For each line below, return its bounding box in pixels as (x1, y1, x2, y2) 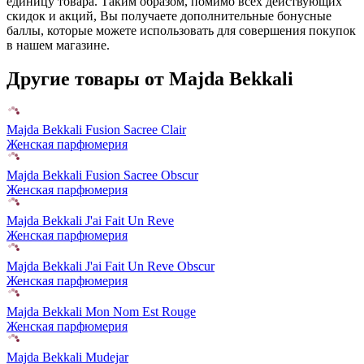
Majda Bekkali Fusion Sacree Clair (6, 123, 186, 137)
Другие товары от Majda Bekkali (6, 68, 293, 90)
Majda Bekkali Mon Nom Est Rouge (6, 305, 196, 319)
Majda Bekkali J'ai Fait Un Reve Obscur (6, 259, 214, 274)
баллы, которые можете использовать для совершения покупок (6, 23, 356, 37)
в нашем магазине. (6, 37, 110, 52)
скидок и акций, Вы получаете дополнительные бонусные (6, 8, 331, 23)
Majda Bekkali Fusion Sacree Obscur (6, 168, 198, 183)
